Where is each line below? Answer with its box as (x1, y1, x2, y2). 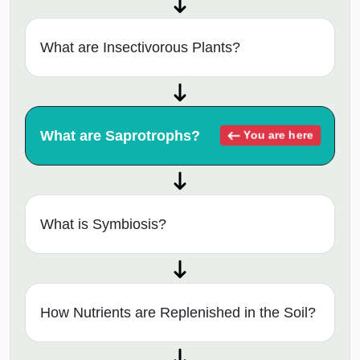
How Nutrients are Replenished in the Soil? (40, 304, 316, 321)
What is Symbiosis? (40, 215, 166, 232)
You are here (240, 129, 313, 141)
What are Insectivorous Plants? (40, 39, 240, 55)
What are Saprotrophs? (40, 127, 200, 144)
